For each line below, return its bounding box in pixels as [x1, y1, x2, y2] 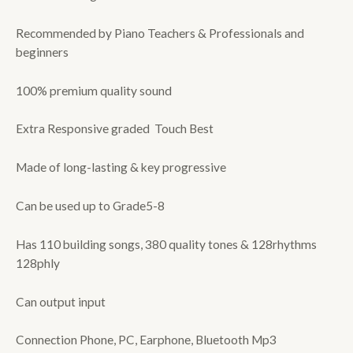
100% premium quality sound [16, 83, 172, 98]
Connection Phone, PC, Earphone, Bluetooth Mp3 [16, 333, 277, 347]
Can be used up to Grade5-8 [16, 198, 165, 213]
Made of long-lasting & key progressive [16, 160, 226, 175]
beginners [16, 44, 69, 59]
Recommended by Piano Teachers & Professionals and [16, 25, 304, 40]
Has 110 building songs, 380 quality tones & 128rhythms [16, 236, 317, 251]
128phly [16, 255, 60, 270]
